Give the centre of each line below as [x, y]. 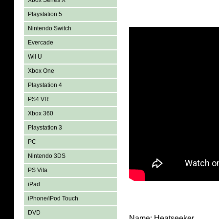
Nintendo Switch [50, 28]
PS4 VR [38, 99]
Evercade [41, 43]
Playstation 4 [45, 85]
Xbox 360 [41, 113]
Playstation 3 [45, 128]
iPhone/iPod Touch [53, 198]
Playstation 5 [45, 14]
